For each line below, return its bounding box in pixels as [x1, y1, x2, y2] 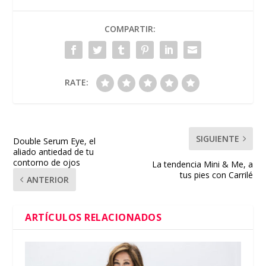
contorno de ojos [13, 157, 81, 169]
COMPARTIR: [104, 23, 156, 35]
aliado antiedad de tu [13, 146, 94, 158]
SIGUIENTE [195, 133, 239, 145]
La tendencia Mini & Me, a [151, 159, 253, 170]
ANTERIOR [27, 174, 69, 186]
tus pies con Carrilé [179, 169, 253, 181]
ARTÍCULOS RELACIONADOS [25, 211, 162, 224]
